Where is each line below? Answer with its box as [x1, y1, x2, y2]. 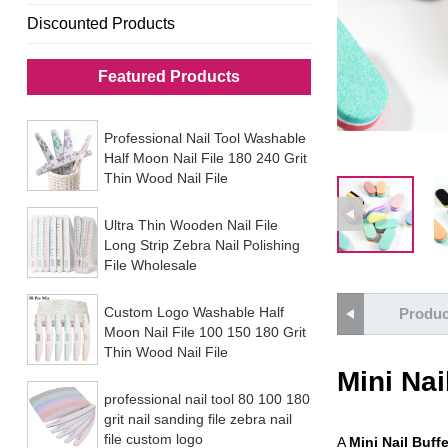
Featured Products [97, 68, 240, 85]
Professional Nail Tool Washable [103, 130, 306, 146]
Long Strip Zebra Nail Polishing [103, 236, 300, 253]
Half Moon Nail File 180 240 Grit [103, 150, 307, 166]
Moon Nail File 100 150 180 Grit [103, 323, 306, 340]
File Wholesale [103, 256, 197, 273]
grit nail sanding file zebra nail [103, 410, 292, 427]
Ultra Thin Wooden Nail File [103, 216, 278, 233]
